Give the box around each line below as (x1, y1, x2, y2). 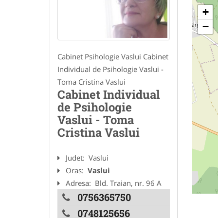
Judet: (66, 153, 87, 163)
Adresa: (66, 178, 93, 188)
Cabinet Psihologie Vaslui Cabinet (57, 52, 168, 62)
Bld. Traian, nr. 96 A (95, 178, 162, 188)
